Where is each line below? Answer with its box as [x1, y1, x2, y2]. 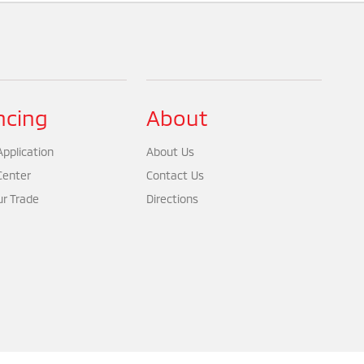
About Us [146, 145, 195, 158]
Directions [146, 192, 199, 206]
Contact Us [146, 168, 205, 182]
